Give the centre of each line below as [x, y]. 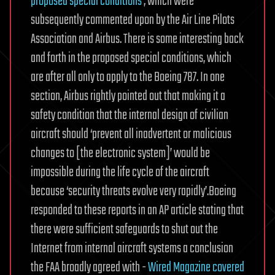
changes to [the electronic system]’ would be [120, 153]
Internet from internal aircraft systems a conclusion [132, 249]
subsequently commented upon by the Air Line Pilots [133, 20]
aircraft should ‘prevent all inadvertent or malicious [131, 134]
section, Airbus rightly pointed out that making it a [128, 96]
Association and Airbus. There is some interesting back [137, 39]
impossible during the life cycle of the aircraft [120, 172]
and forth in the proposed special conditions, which [131, 58]
